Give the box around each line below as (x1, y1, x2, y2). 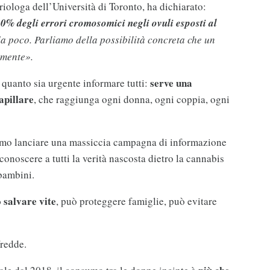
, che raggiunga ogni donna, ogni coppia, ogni (33, 92, 230, 107)
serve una (149, 75, 192, 91)
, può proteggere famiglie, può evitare (55, 194, 217, 209)
